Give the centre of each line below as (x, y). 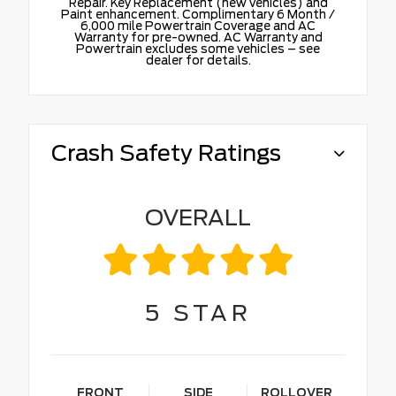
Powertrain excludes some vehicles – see (198, 48)
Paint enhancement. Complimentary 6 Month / (198, 14)
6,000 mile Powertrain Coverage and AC (198, 25)
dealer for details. (198, 60)
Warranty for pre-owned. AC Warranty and (198, 37)
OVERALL (198, 217)
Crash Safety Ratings (166, 152)
